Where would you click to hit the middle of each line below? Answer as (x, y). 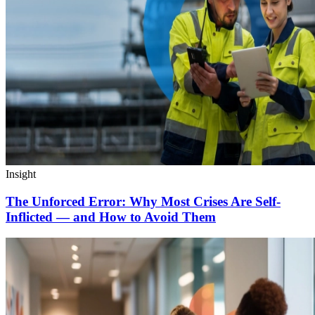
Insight (21, 174)
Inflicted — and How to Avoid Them (111, 217)
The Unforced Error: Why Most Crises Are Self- (143, 201)
